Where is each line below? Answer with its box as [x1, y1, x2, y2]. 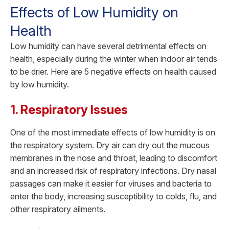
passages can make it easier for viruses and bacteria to [10, 178, 212, 189]
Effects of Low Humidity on [10, 3, 178, 21]
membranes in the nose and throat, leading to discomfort [10, 152, 217, 163]
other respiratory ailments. [10, 203, 105, 214]
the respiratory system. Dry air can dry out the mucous [10, 140, 210, 150]
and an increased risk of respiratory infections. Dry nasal [10, 165, 216, 176]
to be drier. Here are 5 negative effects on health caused [10, 66, 216, 77]
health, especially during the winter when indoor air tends [10, 53, 217, 64]
